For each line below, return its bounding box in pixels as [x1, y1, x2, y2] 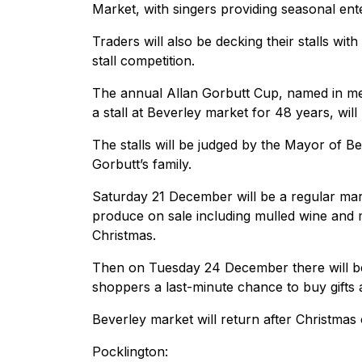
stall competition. [92, 53, 195, 69]
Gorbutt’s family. [92, 156, 192, 173]
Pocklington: [92, 343, 168, 360]
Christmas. [92, 227, 156, 244]
